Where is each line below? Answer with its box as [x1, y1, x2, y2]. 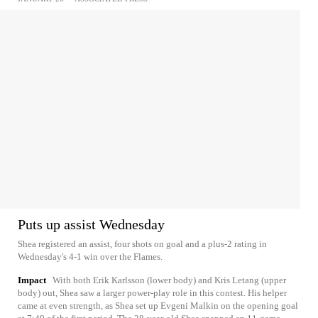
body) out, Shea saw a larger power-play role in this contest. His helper [18, 287, 287, 298]
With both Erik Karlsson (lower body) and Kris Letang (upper [53, 275, 286, 285]
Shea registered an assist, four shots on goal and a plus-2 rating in [18, 238, 267, 249]
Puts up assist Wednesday [18, 216, 165, 232]
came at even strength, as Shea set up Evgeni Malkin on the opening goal [18, 300, 298, 311]
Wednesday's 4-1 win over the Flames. [18, 251, 163, 262]
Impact [18, 275, 46, 285]
